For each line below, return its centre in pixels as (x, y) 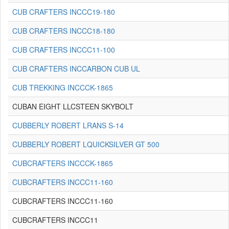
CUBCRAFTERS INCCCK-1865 (63, 163)
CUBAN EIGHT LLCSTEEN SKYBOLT (73, 106)
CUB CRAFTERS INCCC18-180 (64, 31)
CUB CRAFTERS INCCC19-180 (64, 12)
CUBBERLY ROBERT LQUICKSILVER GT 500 (86, 144)
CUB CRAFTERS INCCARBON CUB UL (76, 68)
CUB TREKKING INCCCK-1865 (63, 87)
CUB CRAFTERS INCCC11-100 (64, 50)
